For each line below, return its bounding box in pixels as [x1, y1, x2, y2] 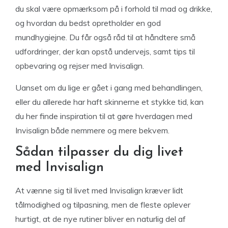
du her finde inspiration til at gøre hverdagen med [15, 111, 192, 121]
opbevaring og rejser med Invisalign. [15, 61, 144, 71]
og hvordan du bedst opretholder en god [15, 18, 161, 28]
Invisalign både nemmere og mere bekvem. [15, 125, 169, 135]
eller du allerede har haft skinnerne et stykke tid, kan [15, 97, 204, 107]
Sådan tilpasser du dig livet [15, 146, 183, 159]
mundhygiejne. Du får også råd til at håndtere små [15, 32, 195, 42]
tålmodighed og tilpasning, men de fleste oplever [15, 199, 190, 210]
